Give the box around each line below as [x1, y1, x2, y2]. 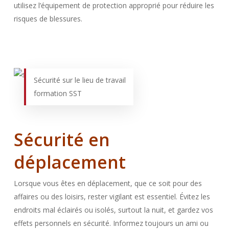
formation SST [33, 88, 82, 98]
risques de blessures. [13, 14, 82, 24]
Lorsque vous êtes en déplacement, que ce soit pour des [13, 178, 202, 188]
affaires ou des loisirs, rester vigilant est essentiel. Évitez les [13, 192, 210, 201]
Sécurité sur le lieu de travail [33, 75, 126, 85]
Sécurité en [13, 128, 110, 151]
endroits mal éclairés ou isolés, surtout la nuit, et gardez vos [13, 205, 213, 215]
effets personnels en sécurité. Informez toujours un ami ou [13, 218, 209, 228]
